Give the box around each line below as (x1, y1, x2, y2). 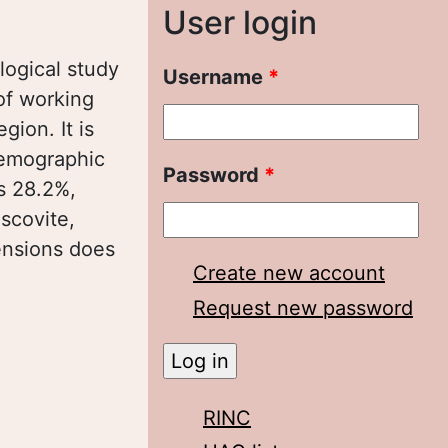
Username (163, 65, 268, 89)
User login (163, 3, 317, 42)
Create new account (193, 261, 385, 285)
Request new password (193, 296, 413, 320)
